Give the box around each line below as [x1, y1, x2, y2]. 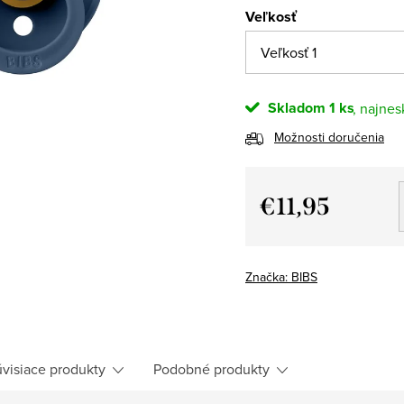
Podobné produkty [153, 358, 270, 379]
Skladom [264, 96, 326, 118]
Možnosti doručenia [274, 127, 384, 146]
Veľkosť [245, 5, 297, 27]
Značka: [245, 267, 291, 286]
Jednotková [259, 219, 333, 240]
